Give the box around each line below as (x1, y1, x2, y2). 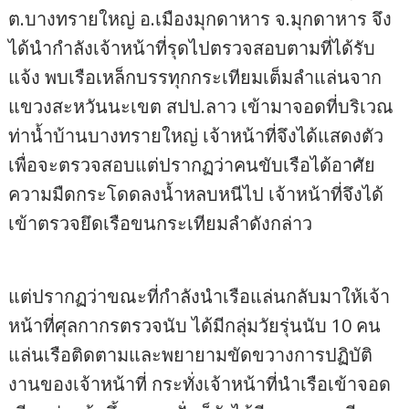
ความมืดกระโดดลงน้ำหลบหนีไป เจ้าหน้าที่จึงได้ (8, 182, 384, 207)
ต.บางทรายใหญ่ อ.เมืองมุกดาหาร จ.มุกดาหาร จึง (8, 6, 393, 32)
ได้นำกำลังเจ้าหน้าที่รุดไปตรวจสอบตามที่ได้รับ (8, 36, 376, 61)
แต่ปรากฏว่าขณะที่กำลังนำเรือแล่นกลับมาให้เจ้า (8, 284, 391, 309)
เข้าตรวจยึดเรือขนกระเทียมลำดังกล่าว (8, 211, 313, 236)
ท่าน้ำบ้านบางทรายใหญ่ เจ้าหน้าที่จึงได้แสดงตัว (8, 123, 384, 149)
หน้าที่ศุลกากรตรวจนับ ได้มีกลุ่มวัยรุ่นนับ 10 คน (8, 313, 382, 339)
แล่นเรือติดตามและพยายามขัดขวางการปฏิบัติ (8, 342, 373, 368)
